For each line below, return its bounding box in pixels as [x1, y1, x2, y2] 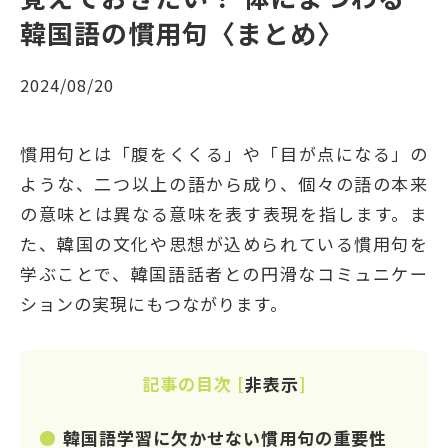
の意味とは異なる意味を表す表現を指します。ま [20, 200, 428, 226]
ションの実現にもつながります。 [20, 290, 288, 316]
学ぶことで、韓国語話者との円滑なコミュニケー [20, 260, 428, 286]
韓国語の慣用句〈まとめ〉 [20, 13, 344, 51]
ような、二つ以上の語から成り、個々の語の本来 [20, 170, 428, 196]
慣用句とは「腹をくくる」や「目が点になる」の [20, 140, 428, 166]
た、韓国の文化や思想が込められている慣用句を [20, 230, 428, 256]
